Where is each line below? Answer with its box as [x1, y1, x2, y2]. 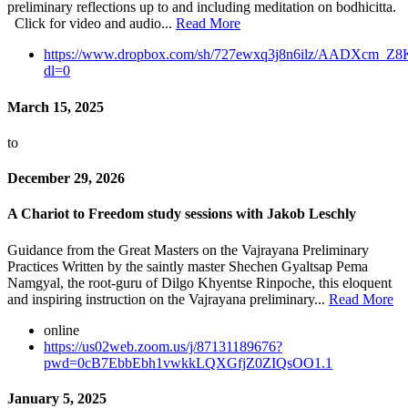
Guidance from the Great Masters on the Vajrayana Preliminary [7, 241, 369, 258]
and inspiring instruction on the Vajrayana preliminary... [7, 291, 329, 307]
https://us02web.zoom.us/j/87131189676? [44, 338, 282, 354]
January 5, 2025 [7, 390, 107, 406]
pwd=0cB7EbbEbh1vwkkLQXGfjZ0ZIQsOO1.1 [44, 354, 332, 371]
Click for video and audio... [7, 15, 176, 32]
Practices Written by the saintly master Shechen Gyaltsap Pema [7, 258, 368, 274]
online [44, 321, 79, 338]
